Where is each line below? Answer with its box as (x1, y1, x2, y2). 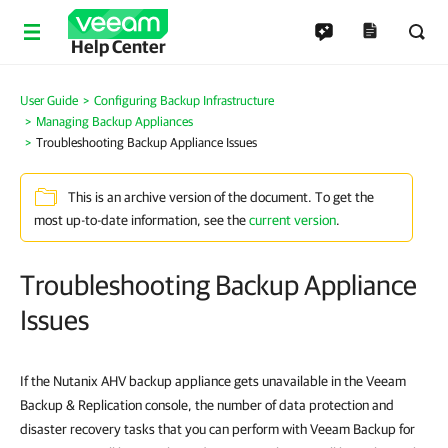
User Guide (20, 93, 78, 108)
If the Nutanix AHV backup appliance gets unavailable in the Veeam (20, 373, 406, 389)
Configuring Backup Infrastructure (94, 93, 274, 108)
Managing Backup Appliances (36, 114, 193, 129)
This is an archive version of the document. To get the (68, 189, 374, 206)
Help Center (70, 36, 166, 57)
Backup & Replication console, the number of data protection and (20, 397, 394, 413)
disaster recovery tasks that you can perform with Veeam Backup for (20, 421, 415, 437)
